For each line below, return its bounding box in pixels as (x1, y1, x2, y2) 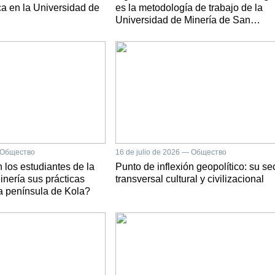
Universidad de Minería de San (115, 15, 250, 25)
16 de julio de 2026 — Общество (115, 147, 227, 157)
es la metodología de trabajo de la (115, 2, 263, 13)
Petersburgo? (115, 27, 174, 37)
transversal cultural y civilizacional (115, 173, 264, 184)
